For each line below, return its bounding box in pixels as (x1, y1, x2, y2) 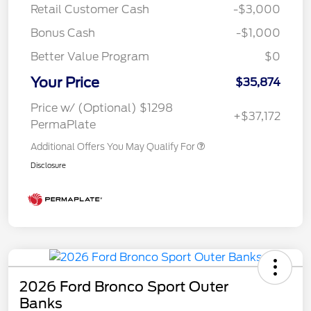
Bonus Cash (31, 26, 95, 40)
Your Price (31, 74, 99, 91)
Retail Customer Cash (31, 2, 149, 16)
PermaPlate (31, 117, 96, 131)
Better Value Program (31, 49, 149, 63)
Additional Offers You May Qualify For (31, 141, 195, 152)
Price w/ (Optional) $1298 (31, 101, 173, 115)
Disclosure (31, 160, 66, 169)
